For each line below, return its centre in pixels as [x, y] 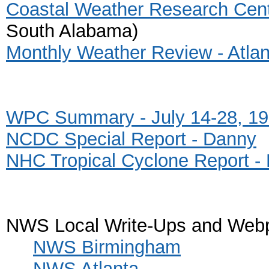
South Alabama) [72, 31]
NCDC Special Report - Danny [131, 139]
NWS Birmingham [107, 247]
